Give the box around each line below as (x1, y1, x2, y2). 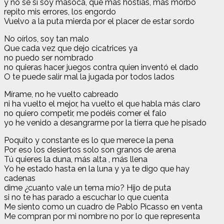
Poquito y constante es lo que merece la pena (4, 135, 173, 145)
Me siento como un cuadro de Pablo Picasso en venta (4, 201, 202, 211)
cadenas (4, 173, 35, 183)
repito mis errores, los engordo (4, 6, 116, 16)
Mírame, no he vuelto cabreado (4, 89, 118, 99)
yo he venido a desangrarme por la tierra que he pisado (4, 117, 206, 127)
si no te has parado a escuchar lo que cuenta (4, 192, 168, 202)
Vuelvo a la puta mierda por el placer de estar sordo (4, 16, 194, 26)
